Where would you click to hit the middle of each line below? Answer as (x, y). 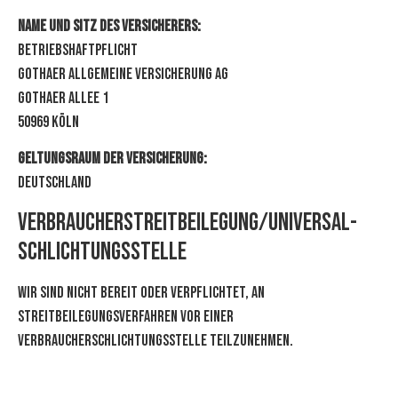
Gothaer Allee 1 (63, 98)
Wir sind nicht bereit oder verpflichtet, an (141, 292)
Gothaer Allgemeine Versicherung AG (123, 74)
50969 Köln (48, 122)
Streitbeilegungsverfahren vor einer (126, 316)
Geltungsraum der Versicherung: (112, 159)
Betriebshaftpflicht (78, 50)
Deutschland (55, 183)
